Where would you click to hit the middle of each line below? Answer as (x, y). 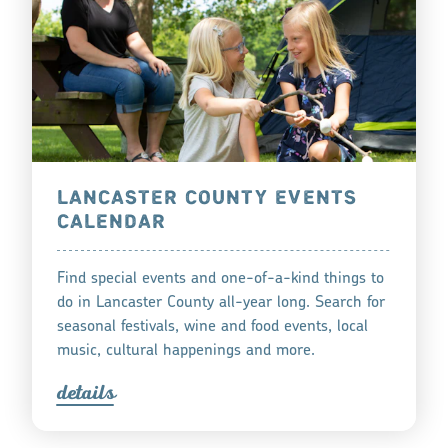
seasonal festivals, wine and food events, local (212, 326)
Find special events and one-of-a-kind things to (220, 278)
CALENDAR (111, 222)
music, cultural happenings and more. (185, 350)
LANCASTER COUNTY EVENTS (206, 198)
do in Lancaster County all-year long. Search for (220, 302)
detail (80, 392)
